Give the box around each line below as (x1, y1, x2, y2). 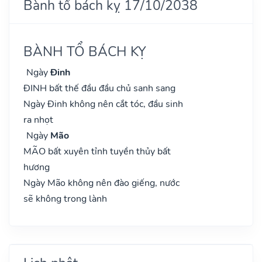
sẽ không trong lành (23, 192, 107, 205)
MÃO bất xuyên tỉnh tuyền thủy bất (23, 144, 171, 158)
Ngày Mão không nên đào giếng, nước (23, 176, 180, 189)
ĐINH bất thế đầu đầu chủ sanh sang (23, 81, 175, 95)
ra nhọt (23, 113, 53, 126)
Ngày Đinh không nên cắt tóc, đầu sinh (23, 97, 183, 111)
